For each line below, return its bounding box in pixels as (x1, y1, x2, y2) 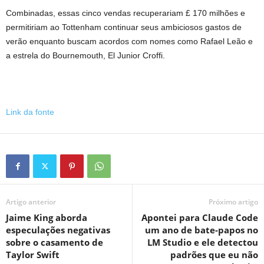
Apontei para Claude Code (141, 212, 258, 223)
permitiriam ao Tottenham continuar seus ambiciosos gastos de (6, 22, 242, 32)
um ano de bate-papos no (145, 224, 258, 236)
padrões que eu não (170, 249, 258, 260)
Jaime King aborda (6, 212, 87, 223)
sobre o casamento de (6, 236, 103, 248)
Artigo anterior (6, 197, 56, 207)
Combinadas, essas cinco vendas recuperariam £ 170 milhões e (6, 8, 245, 18)
